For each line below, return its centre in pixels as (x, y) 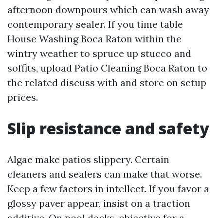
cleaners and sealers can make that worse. (105, 174)
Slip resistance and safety (108, 128)
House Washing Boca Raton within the (94, 39)
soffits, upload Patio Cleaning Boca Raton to (107, 68)
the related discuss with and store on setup (107, 82)
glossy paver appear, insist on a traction (99, 203)
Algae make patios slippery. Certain (88, 159)
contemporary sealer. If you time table (95, 24)
